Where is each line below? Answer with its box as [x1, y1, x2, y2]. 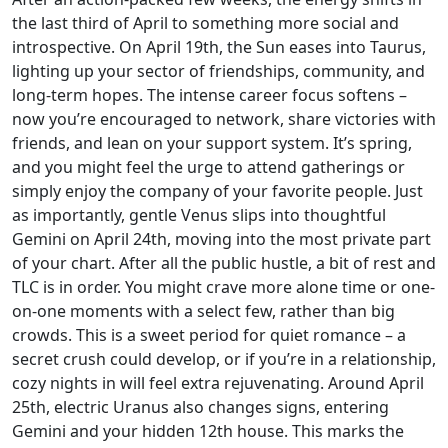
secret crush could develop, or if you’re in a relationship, [12, 348, 436, 370]
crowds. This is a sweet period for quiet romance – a [12, 324, 406, 346]
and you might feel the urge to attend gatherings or [12, 156, 405, 178]
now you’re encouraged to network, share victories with [12, 108, 436, 130]
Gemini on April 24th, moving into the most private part [12, 228, 431, 250]
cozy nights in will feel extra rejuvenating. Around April [12, 372, 424, 394]
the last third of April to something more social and [12, 12, 399, 34]
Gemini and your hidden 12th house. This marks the [12, 420, 404, 442]
